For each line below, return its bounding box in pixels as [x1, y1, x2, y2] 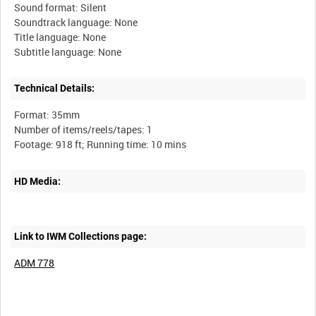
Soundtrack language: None [14, 15, 138, 29]
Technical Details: [14, 83, 95, 95]
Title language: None [14, 30, 107, 44]
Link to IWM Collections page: [14, 231, 147, 243]
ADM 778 [14, 256, 55, 270]
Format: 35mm [14, 108, 80, 122]
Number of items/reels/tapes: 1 [14, 123, 153, 137]
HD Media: [14, 175, 61, 187]
